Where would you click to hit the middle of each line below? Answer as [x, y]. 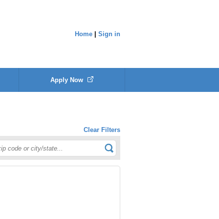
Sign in [109, 34]
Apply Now [67, 80]
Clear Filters [102, 130]
